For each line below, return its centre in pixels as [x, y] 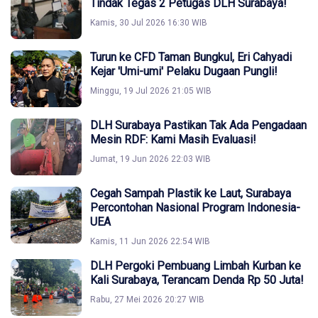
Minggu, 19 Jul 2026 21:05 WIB [151, 91]
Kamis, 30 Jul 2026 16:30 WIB [149, 23]
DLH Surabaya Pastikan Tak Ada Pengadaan [198, 125]
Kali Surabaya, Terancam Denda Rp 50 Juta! [197, 280]
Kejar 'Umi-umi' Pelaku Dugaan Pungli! [184, 71]
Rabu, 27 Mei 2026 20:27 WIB [147, 300]
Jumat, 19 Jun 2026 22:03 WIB [150, 159]
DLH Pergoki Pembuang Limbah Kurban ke [196, 266]
